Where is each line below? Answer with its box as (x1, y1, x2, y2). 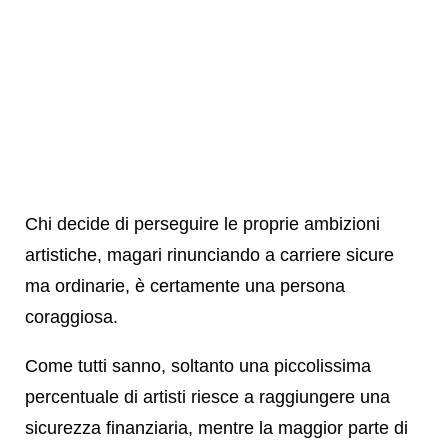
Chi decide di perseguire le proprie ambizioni (25, 213, 380, 234)
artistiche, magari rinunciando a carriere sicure (25, 244, 394, 265)
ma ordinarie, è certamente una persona (25, 275, 345, 296)
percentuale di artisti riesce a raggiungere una (25, 386, 390, 407)
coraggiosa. (25, 306, 118, 327)
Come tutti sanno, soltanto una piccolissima (25, 355, 371, 376)
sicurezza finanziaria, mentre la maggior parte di (25, 417, 408, 438)
